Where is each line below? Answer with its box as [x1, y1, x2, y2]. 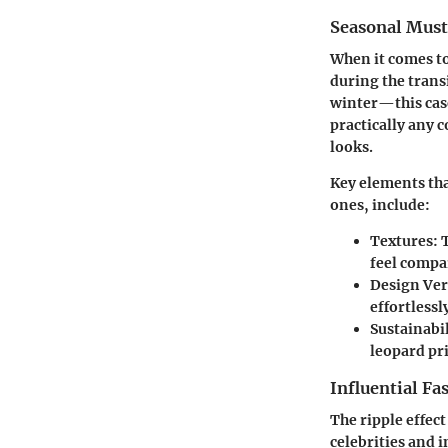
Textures [370, 232, 433, 251]
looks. [330, 138, 373, 157]
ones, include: [330, 196, 430, 215]
